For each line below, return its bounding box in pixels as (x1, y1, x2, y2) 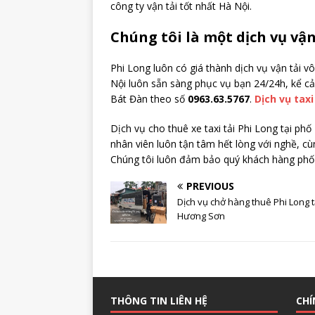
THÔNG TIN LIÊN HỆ (110, 293, 207, 307)
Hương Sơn (177, 209, 225, 222)
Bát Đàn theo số (110, 91, 188, 105)
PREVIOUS (186, 179, 234, 193)
